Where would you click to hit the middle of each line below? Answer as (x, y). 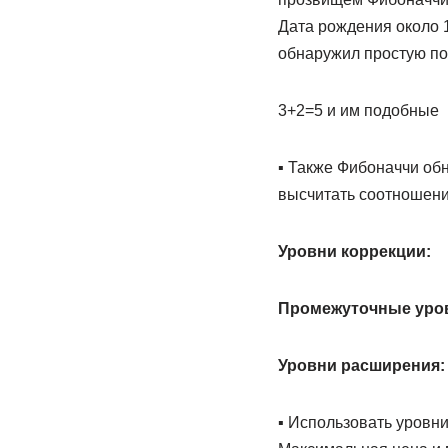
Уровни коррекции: (354, 251)
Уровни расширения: (361, 365)
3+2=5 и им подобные (358, 110)
